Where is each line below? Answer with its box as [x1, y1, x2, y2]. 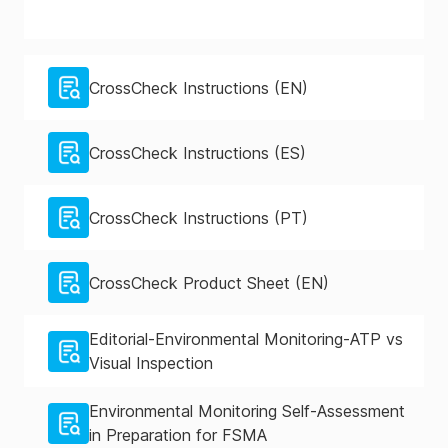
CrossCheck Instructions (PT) [89, 207, 308, 228]
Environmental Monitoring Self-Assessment [89, 401, 405, 421]
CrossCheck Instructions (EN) [89, 77, 308, 98]
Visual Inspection [89, 353, 213, 373]
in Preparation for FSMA [89, 425, 267, 445]
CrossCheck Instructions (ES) [89, 142, 306, 163]
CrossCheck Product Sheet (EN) [89, 272, 329, 293]
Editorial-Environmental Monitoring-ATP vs [89, 329, 403, 349]
